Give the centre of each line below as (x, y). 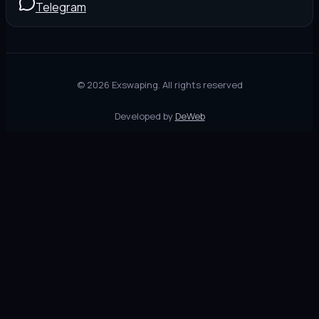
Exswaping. (136, 84)
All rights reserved (202, 84)
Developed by (143, 116)
